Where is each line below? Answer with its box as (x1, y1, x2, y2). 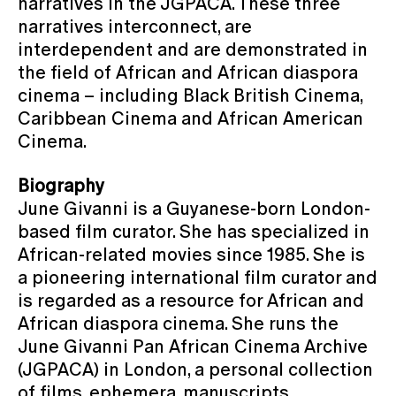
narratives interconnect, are (18, 15, 252, 37)
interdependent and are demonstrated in (18, 38, 368, 60)
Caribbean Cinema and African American (18, 107, 363, 129)
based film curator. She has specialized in (18, 220, 369, 242)
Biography (18, 174, 104, 196)
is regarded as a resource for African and (18, 289, 364, 311)
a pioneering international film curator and (18, 266, 377, 288)
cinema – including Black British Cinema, (18, 84, 362, 106)
